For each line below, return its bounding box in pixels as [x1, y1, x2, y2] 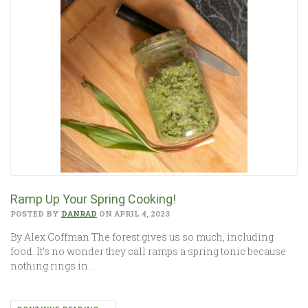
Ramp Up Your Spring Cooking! [10, 191, 176, 206]
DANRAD [61, 208, 97, 219]
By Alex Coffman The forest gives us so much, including [10, 230, 274, 243]
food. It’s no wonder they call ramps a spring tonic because [10, 244, 286, 258]
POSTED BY [10, 208, 61, 219]
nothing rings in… [10, 258, 94, 272]
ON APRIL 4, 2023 [97, 208, 170, 219]
